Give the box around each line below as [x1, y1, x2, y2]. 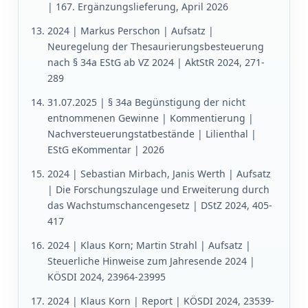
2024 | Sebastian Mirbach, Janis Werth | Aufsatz [47, 167, 271, 181]
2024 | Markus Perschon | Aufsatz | [47, 24, 214, 38]
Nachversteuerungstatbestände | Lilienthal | [47, 127, 256, 141]
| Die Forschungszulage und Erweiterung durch [47, 183, 269, 197]
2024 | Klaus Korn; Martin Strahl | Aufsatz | [47, 239, 251, 252]
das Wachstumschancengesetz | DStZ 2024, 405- [47, 199, 272, 212]
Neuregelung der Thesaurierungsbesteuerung [47, 40, 264, 54]
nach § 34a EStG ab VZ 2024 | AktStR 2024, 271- [47, 56, 265, 69]
